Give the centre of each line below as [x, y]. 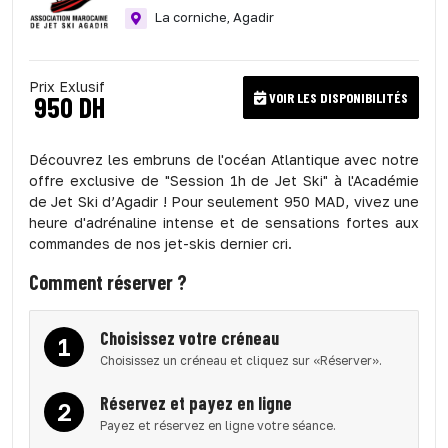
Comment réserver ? [108, 281]
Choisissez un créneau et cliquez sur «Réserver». [241, 360]
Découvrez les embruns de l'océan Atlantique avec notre [224, 159]
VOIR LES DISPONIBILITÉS [337, 97]
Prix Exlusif [67, 86]
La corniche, [194, 16]
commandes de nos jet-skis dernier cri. [160, 243]
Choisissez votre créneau [189, 337]
